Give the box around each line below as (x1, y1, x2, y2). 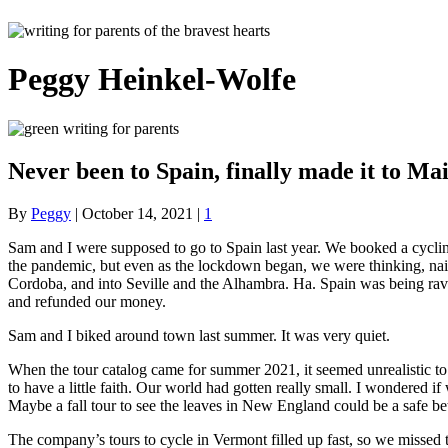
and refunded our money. (8, 292, 166, 310)
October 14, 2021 (82, 204, 193, 222)
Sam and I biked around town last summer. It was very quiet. (8, 326, 390, 344)
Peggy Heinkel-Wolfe (8, 61, 296, 98)
